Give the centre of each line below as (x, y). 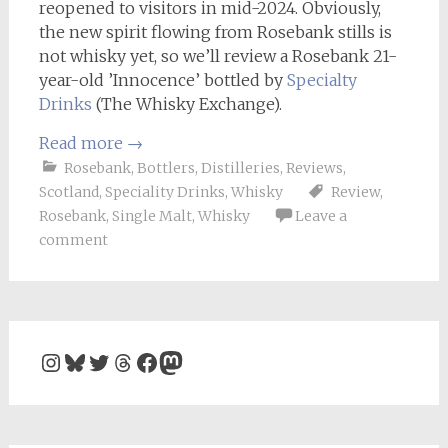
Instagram (98, 361)
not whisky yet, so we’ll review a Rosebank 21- (217, 56)
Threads (156, 361)
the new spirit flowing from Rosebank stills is (215, 32)
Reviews (314, 168)
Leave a (320, 216)
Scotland (68, 192)
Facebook (189, 361)
